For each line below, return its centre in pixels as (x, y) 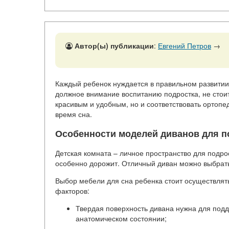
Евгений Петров (185, 46)
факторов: (72, 191)
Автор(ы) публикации (114, 46)
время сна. (74, 114)
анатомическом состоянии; (121, 219)
